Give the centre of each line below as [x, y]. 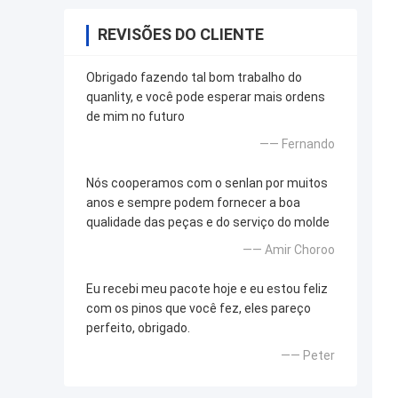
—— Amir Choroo [289, 250]
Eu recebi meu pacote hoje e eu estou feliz [207, 289]
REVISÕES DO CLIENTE [181, 35]
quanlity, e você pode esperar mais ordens [206, 97]
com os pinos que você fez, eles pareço [199, 309]
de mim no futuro [135, 117]
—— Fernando [297, 144]
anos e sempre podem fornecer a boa [193, 203]
